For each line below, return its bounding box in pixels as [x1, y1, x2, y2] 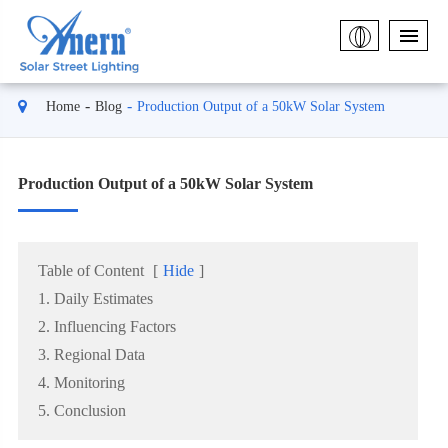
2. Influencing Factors [37, 318, 176, 335]
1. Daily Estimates [37, 290, 153, 307]
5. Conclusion [37, 402, 126, 419]
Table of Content [37, 262, 144, 279]
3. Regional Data [37, 346, 145, 363]
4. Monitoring [37, 374, 125, 391]
